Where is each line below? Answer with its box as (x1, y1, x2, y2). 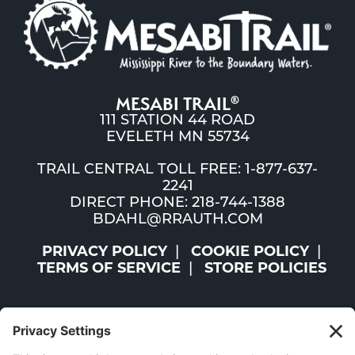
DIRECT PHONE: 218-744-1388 (70, 195, 285, 211)
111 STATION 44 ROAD (100, 113, 255, 128)
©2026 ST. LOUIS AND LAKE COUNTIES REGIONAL (32, 334, 323, 347)
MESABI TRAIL (116, 92, 231, 115)
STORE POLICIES (204, 261, 326, 277)
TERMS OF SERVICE (36, 261, 181, 277)
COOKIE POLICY (191, 244, 309, 260)
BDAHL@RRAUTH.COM (92, 212, 263, 227)
